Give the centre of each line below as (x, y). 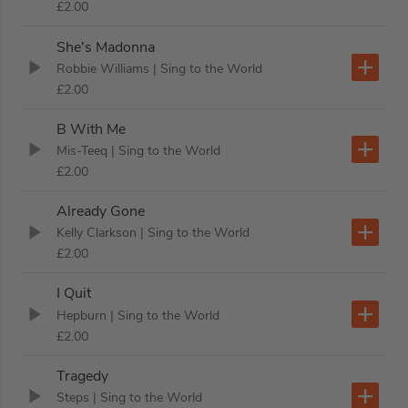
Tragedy (83, 376)
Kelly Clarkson (97, 233)
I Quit (74, 294)
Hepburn (82, 315)
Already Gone (101, 212)
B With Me (92, 129)
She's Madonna (106, 47)
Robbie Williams (103, 68)
